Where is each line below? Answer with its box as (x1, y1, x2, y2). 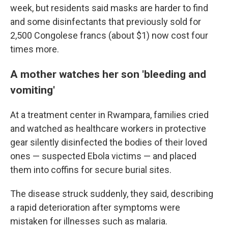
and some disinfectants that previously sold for (10, 16, 201, 27)
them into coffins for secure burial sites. (10, 164, 172, 175)
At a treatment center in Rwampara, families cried (10, 109, 209, 120)
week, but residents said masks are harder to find (10, 3, 208, 13)
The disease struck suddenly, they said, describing (10, 188, 213, 199)
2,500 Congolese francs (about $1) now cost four (10, 30, 208, 41)
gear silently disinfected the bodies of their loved (10, 137, 207, 148)
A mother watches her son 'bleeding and (10, 68, 206, 80)
